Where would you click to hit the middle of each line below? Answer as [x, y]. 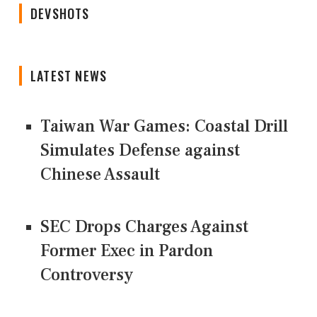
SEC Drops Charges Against [144, 227]
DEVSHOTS [60, 14]
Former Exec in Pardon [127, 251]
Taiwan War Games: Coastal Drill [164, 127]
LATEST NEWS [69, 76]
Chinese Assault [100, 175]
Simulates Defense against [140, 151]
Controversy [87, 275]
